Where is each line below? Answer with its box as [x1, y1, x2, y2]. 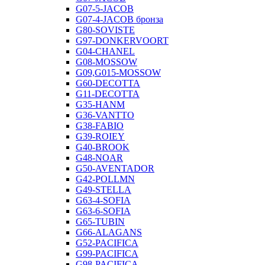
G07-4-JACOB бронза [76, 14, 163, 24]
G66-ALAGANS [76, 227, 142, 237]
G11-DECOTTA [76, 88, 140, 99]
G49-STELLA [76, 184, 131, 195]
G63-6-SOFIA [76, 205, 131, 216]
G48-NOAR [76, 152, 123, 163]
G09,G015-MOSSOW [76, 67, 161, 77]
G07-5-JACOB [76, 3, 134, 14]
